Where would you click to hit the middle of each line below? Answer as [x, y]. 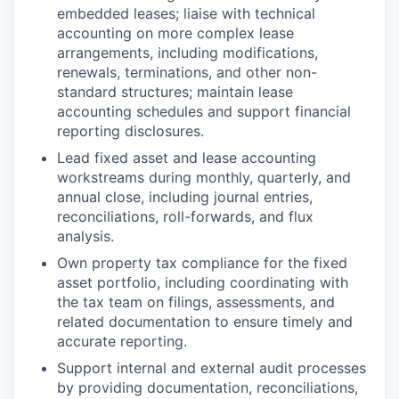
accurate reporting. [122, 341]
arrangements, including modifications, [187, 52]
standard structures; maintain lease [175, 91]
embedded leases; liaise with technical [186, 13]
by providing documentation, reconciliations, [208, 387]
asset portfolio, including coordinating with [203, 282]
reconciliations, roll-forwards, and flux [185, 216]
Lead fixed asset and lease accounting [187, 157]
